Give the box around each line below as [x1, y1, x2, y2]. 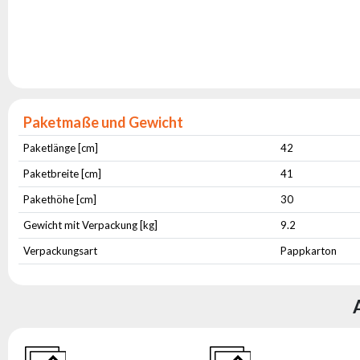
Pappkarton [280, 244, 337, 257]
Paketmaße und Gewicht [23, 113, 184, 131]
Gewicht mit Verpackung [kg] [23, 219, 158, 231]
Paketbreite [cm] [23, 167, 102, 180]
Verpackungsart [23, 244, 98, 257]
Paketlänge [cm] [23, 141, 99, 154]
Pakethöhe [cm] [23, 193, 97, 206]
